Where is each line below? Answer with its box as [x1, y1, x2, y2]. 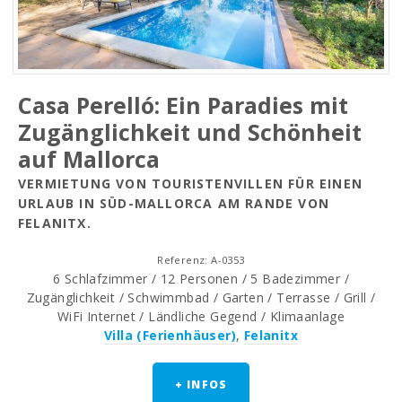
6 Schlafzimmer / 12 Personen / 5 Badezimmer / [53, 270, 349, 288]
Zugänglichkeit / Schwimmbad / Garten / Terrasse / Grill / [26, 289, 376, 307]
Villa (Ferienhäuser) [103, 327, 236, 345]
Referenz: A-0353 [157, 253, 245, 267]
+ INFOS [174, 377, 228, 393]
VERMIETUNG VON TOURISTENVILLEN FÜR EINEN [18, 175, 363, 193]
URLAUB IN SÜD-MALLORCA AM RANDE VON [18, 195, 330, 213]
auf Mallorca [18, 144, 160, 175]
